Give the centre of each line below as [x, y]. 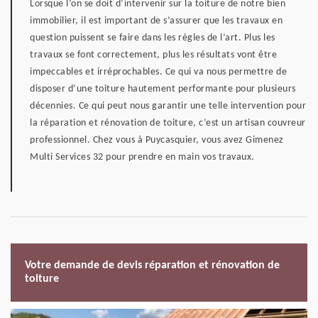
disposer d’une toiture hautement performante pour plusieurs [163, 89]
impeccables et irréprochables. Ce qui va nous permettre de [158, 72]
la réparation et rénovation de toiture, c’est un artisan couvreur [168, 123]
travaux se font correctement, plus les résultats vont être [153, 55]
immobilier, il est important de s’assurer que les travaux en [156, 21]
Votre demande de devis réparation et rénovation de [152, 265]
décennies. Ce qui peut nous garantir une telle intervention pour [168, 106]
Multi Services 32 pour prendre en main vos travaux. [142, 157]
